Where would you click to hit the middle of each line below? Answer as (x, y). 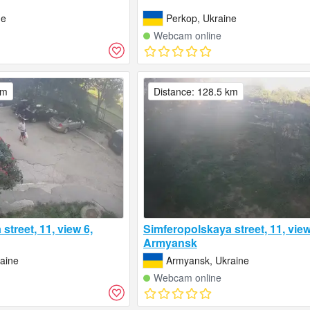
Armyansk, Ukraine (207, 261)
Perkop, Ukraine (201, 18)
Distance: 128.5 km (195, 92)
